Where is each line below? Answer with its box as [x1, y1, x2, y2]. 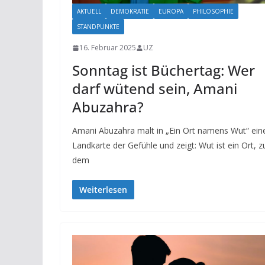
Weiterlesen [79, 184, 127, 196]
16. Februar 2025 [79, 43, 136, 53]
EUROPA [159, 7, 183, 16]
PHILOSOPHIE [193, 7, 234, 16]
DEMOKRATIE [111, 7, 149, 16]
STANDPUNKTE [77, 22, 119, 31]
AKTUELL [77, 7, 101, 16]
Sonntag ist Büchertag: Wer [72, 60, 255, 80]
